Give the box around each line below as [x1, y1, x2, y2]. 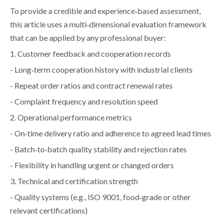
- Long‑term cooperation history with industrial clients [10, 64, 193, 74]
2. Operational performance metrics [10, 112, 132, 122]
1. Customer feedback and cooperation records [10, 48, 171, 58]
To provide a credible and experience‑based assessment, [10, 5, 201, 15]
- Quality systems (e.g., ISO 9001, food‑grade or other [10, 192, 191, 202]
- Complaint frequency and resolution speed [10, 96, 158, 106]
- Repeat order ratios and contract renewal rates [10, 80, 173, 90]
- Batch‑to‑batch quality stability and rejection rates [10, 144, 187, 154]
